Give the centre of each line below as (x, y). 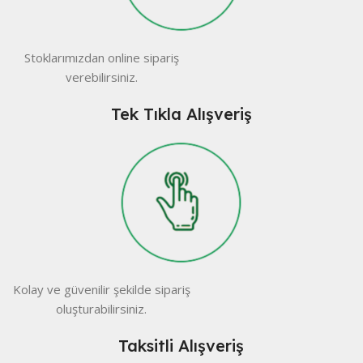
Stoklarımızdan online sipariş (101, 58)
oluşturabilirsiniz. (101, 309)
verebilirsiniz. (101, 77)
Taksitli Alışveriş (181, 346)
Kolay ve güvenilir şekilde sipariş (101, 289)
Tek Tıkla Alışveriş (181, 114)
